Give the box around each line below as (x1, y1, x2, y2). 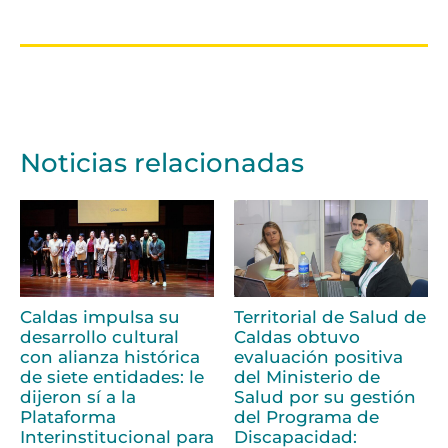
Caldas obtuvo (234, 326, 360, 347)
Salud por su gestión (234, 386, 416, 407)
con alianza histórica (20, 346, 200, 367)
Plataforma (20, 406, 116, 427)
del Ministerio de (234, 366, 380, 387)
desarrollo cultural (20, 326, 179, 347)
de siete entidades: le (20, 366, 204, 387)
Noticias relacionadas (20, 146, 304, 179)
